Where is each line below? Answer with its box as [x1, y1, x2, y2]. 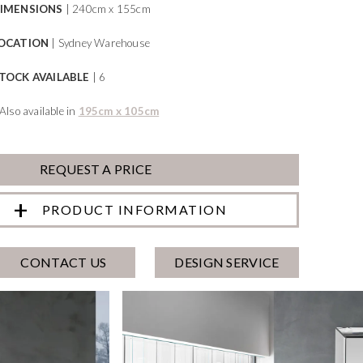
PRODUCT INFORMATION [41, 202, 228, 217]
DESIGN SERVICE [174, 254, 280, 270]
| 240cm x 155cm [65, 2, 151, 15]
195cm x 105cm [78, 105, 160, 117]
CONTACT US [20, 254, 107, 270]
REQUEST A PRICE [39, 161, 152, 177]
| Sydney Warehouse [51, 36, 151, 49]
